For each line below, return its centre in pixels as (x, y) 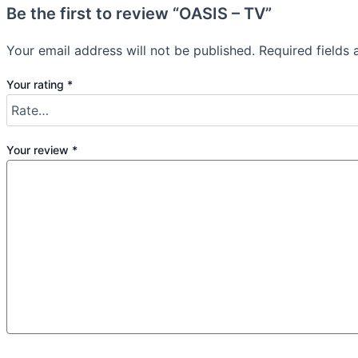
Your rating (37, 84)
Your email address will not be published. (131, 50)
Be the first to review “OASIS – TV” (139, 14)
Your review (39, 150)
